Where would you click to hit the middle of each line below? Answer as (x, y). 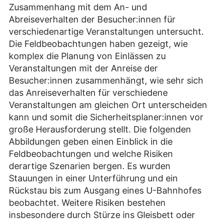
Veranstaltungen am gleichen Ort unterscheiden (108, 105)
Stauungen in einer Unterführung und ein (93, 178)
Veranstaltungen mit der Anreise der (83, 68)
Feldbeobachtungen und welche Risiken (91, 153)
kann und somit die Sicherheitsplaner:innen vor (106, 117)
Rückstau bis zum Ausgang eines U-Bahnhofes (105, 190)
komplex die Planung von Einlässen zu (87, 56)
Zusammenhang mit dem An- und (78, 7)
